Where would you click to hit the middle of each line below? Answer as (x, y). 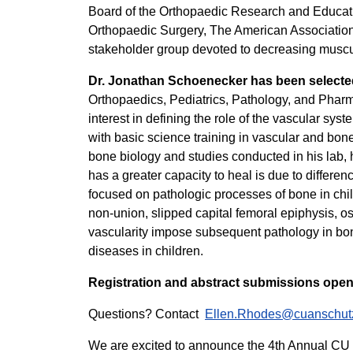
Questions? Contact (146, 314)
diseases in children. (145, 251)
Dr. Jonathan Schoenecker (167, 81)
